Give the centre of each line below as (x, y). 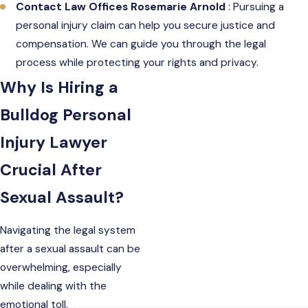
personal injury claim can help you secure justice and (146, 26)
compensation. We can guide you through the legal (141, 44)
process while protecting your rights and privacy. (137, 63)
